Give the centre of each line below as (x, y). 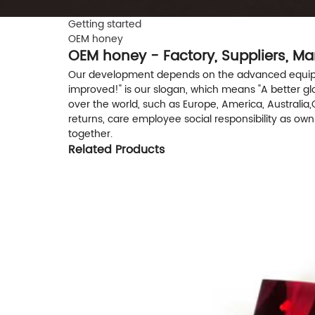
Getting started (105, 25)
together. (90, 134)
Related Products (116, 150)
